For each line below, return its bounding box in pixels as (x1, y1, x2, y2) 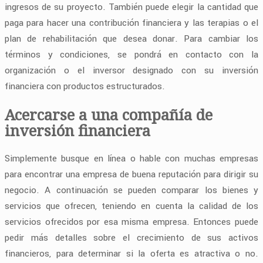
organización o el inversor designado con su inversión (5, 63, 258, 77)
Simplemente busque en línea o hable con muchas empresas (5, 152, 258, 166)
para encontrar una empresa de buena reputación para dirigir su (5, 168, 258, 181)
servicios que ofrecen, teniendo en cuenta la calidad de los (5, 200, 258, 213)
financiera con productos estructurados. (5, 79, 165, 93)
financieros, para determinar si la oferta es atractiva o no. (5, 247, 258, 261)
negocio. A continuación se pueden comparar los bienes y (5, 184, 258, 197)
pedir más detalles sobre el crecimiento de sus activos (5, 231, 258, 245)
